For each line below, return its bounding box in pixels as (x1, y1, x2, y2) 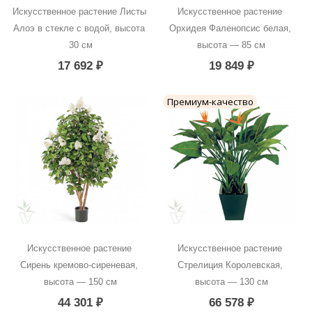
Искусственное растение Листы (12, 6, 146, 17)
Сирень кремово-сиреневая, (20, 260, 139, 271)
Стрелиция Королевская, (177, 260, 283, 271)
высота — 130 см (194, 276, 268, 288)
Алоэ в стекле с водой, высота (13, 23, 146, 34)
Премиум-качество (166, 95, 253, 108)
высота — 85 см (197, 40, 266, 51)
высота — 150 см (44, 276, 118, 288)
